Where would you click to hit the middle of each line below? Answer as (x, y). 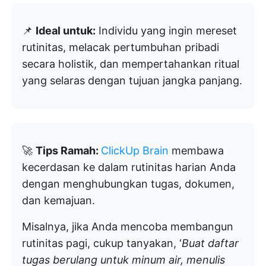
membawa (196, 150)
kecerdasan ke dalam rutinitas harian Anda (129, 167)
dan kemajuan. (58, 200)
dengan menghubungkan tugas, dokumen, (128, 183)
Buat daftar (210, 243)
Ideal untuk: (66, 30)
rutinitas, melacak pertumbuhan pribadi (121, 47)
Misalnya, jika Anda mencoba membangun (128, 226)
